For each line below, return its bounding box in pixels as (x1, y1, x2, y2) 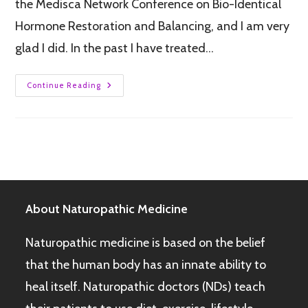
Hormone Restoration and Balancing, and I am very (15, 19, 290, 34)
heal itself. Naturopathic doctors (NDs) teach (25, 279, 266, 295)
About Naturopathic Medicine (25, 201, 188, 217)
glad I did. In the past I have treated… (15, 41, 214, 56)
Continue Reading (27, 80, 102, 91)
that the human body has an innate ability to (25, 257, 267, 273)
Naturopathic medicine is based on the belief (25, 235, 266, 251)
